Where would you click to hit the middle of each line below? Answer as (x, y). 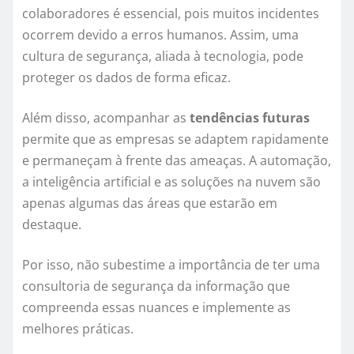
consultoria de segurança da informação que (156, 286)
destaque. (52, 225)
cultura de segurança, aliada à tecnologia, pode (163, 56)
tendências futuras (250, 118)
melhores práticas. (78, 329)
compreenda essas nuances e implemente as (156, 308)
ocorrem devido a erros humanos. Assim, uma (160, 35)
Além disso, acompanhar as (106, 118)
